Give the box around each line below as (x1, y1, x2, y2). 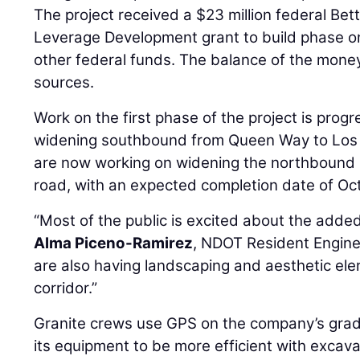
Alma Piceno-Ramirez (34, 234, 194, 253)
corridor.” (34, 279, 98, 298)
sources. (34, 73, 95, 92)
